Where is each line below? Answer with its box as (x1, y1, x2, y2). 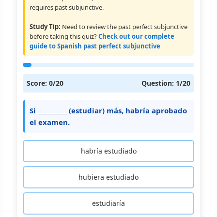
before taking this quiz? (30, 32, 98, 41)
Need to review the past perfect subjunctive (61, 22, 187, 31)
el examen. (30, 117, 70, 127)
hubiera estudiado (78, 172, 139, 182)
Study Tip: (30, 22, 61, 31)
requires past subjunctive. (30, 3, 104, 12)
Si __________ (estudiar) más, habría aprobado (30, 106, 187, 115)
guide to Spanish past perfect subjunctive (30, 42, 160, 50)
